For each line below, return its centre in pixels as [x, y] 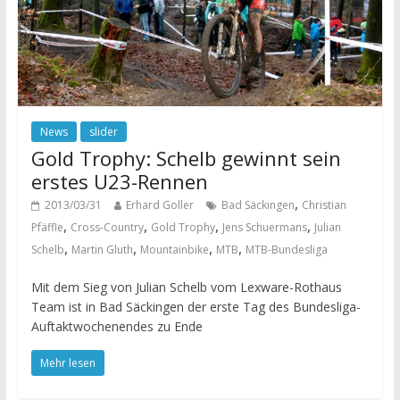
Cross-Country [107, 227]
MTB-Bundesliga [286, 249]
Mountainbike [174, 249]
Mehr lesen [67, 362]
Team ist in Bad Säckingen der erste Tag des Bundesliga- [196, 306]
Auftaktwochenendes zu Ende [117, 326]
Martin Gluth [102, 249]
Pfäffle [47, 227]
